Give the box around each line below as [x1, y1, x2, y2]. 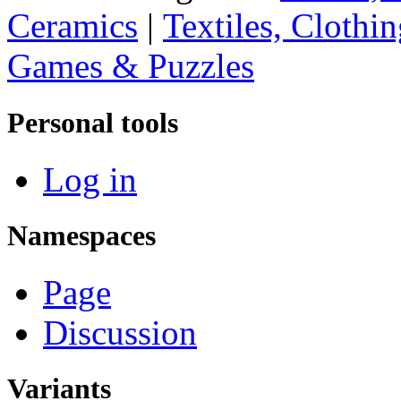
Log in [43, 159, 137, 199]
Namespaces [7, 218, 156, 252]
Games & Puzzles [7, 47, 254, 86]
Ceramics [7, 6, 138, 46]
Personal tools [7, 106, 178, 139]
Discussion [43, 313, 197, 353]
